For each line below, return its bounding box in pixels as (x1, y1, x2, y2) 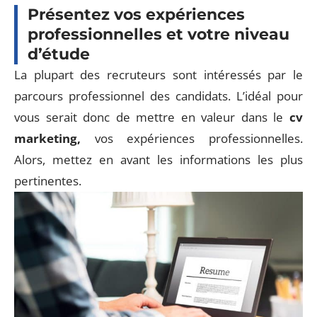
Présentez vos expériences (28, 4, 245, 24)
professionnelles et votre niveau (28, 24, 289, 44)
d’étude (28, 44, 90, 64)
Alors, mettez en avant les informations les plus (14, 151, 303, 168)
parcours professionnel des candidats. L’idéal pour (14, 87, 303, 104)
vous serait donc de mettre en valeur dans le (14, 108, 289, 125)
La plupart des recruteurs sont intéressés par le (14, 66, 303, 83)
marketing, (14, 129, 95, 146)
